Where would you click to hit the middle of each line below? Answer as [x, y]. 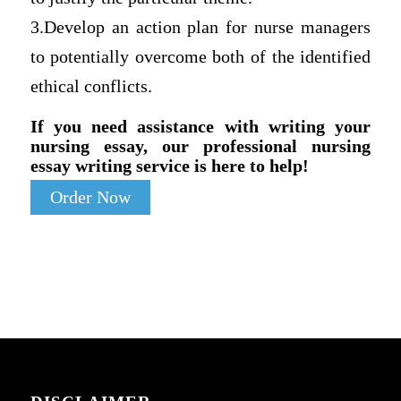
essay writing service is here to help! [169, 165]
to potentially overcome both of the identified [200, 57]
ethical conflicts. [91, 87]
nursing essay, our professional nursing [200, 145]
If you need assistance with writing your [200, 126]
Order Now [90, 197]
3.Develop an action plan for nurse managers [200, 28]
